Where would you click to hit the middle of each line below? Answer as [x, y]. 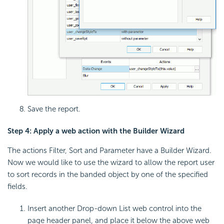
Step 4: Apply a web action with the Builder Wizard [96, 131]
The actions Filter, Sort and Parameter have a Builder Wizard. [109, 150]
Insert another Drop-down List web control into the [114, 208]
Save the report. [54, 109]
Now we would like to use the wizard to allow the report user [111, 162]
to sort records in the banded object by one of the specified [108, 174]
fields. [17, 186]
